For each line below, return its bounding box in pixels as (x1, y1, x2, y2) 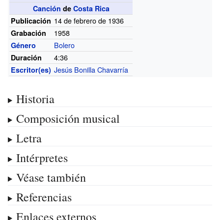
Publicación (11, 15, 52, 26)
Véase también (16, 169, 86, 185)
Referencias (16, 189, 72, 205)
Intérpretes (16, 149, 68, 165)
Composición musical (16, 110, 120, 126)
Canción (32, 3, 61, 13)
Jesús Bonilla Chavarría (54, 64, 129, 75)
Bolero (54, 39, 75, 50)
